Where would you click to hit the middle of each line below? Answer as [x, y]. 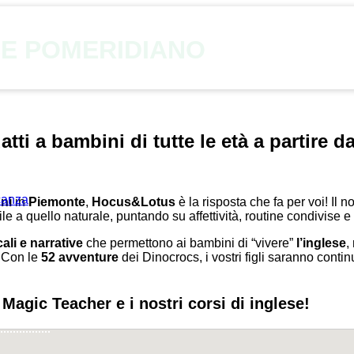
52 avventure [80, 257]
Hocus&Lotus [134, 201]
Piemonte [57, 201]
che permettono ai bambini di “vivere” [190, 243]
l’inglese [321, 243]
